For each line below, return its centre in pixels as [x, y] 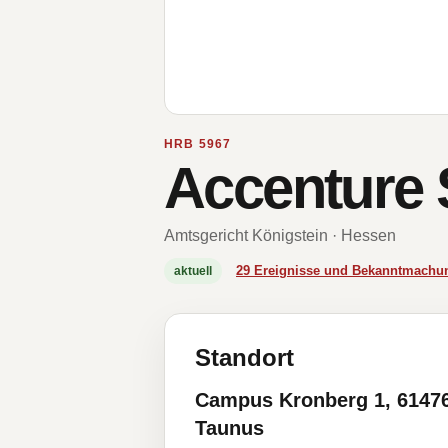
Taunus [229, 428]
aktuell [193, 271]
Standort [244, 357]
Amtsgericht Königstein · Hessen [280, 235]
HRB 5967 [198, 144]
